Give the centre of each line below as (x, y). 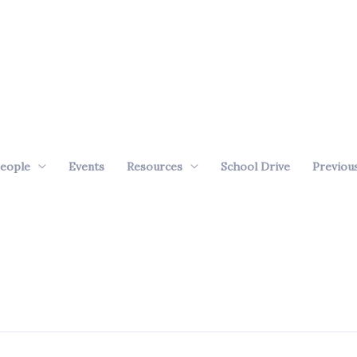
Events (86, 166)
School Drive (255, 166)
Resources (155, 166)
